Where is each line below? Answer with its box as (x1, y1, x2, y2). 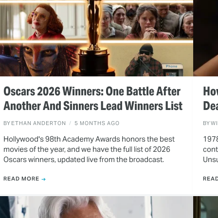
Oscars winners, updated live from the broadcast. (3, 154, 164, 164)
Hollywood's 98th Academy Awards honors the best (3, 134, 175, 144)
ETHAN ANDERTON (11, 119, 66, 127)
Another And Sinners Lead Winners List (3, 98, 182, 113)
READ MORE (3, 175, 39, 182)
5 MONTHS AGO (74, 119, 120, 127)
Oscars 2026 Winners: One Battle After (3, 83, 181, 99)
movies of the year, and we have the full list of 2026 (3, 144, 170, 154)
